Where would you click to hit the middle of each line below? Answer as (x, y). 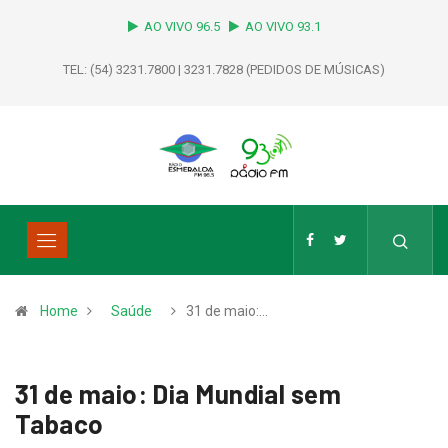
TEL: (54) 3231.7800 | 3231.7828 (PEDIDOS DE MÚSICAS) (224, 69)
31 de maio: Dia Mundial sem (178, 394)
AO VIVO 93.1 (282, 26)
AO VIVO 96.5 (184, 26)
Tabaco (59, 424)
